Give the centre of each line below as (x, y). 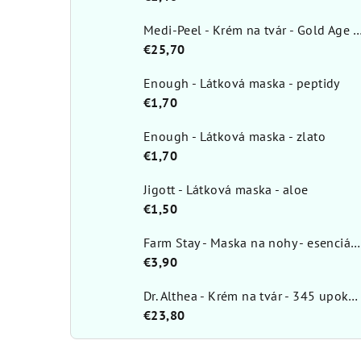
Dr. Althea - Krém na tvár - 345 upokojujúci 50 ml (353, 296)
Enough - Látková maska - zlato (234, 137)
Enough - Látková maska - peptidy (242, 83)
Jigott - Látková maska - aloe (226, 190)
